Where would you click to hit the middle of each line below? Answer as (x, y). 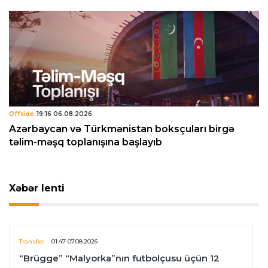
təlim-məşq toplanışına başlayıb (86, 142)
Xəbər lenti (37, 188)
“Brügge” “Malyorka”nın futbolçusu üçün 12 (119, 258)
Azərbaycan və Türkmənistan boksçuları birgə (122, 129)
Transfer (32, 242)
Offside (22, 114)
